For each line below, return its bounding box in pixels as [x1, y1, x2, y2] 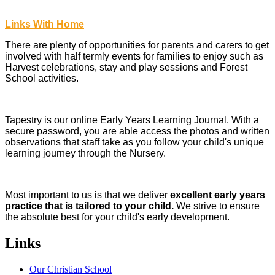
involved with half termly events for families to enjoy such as [5, 51, 263, 62]
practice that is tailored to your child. [5, 201, 174, 212]
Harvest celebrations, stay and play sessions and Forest [5, 62, 247, 73]
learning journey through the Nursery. [5, 148, 166, 159]
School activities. [5, 73, 79, 84]
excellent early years [170, 190, 265, 201]
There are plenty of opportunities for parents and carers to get [5, 40, 269, 51]
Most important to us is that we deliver [5, 190, 170, 201]
